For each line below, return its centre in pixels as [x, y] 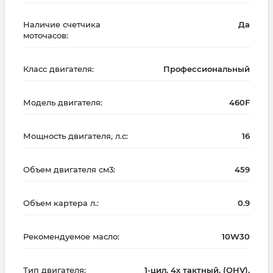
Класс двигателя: [58, 69]
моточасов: [46, 35]
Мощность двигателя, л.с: [76, 136]
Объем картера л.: [61, 203]
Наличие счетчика [62, 24]
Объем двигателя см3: [69, 169]
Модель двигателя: [63, 102]
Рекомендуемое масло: [71, 236]
